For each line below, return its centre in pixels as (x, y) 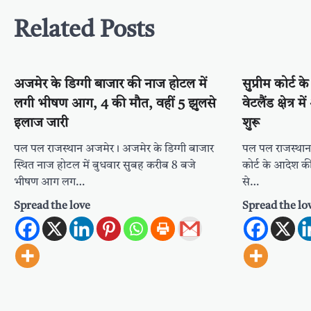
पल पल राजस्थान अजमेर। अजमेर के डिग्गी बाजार (114, 149)
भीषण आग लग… (49, 183)
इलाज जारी (41, 124)
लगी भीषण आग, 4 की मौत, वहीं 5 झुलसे (115, 104)
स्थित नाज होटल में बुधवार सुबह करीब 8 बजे (105, 166)
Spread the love (52, 206)
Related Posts (84, 31)
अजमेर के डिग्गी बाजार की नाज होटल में (110, 85)
